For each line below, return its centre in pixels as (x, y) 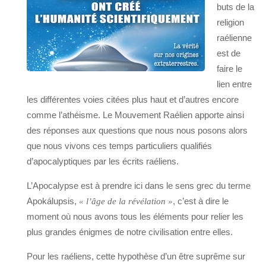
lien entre (234, 84)
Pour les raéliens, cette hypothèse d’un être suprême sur (136, 256)
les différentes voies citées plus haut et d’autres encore (133, 99)
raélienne (234, 37)
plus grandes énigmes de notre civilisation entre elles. (130, 232)
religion (230, 22)
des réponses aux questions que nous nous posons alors (137, 130)
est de (229, 53)
